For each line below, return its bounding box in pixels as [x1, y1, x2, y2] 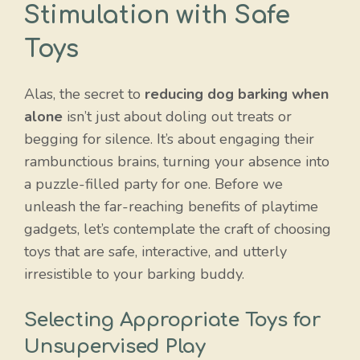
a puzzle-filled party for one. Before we [24, 174, 283, 194]
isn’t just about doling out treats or [63, 107, 292, 127]
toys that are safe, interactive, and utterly [24, 242, 287, 262]
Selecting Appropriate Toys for [24, 309, 321, 332]
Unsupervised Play [24, 336, 206, 358]
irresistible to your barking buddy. [24, 264, 244, 284]
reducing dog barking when [145, 84, 329, 104]
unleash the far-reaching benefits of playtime [24, 197, 318, 217]
